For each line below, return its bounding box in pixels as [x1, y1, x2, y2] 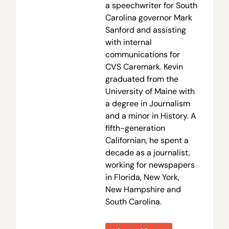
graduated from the [105, 73, 178, 84]
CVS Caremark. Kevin [105, 61, 183, 72]
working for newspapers [105, 159, 195, 170]
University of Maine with [105, 85, 195, 97]
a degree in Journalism [105, 98, 190, 109]
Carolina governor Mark [105, 12, 192, 23]
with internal [105, 36, 152, 48]
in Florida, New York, [105, 171, 179, 182]
